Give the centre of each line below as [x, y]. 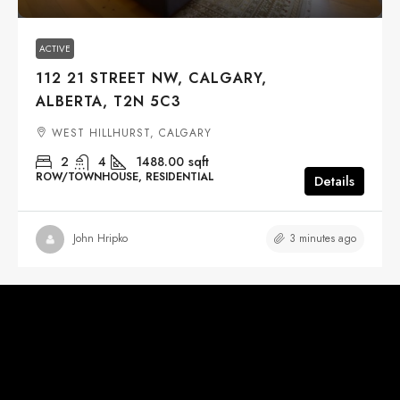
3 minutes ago [323, 238]
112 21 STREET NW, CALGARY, [151, 78]
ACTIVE [55, 48]
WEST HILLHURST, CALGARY [132, 133]
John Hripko [100, 239]
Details [334, 181]
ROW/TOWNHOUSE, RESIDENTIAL [125, 176]
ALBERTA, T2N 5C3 [108, 101]
